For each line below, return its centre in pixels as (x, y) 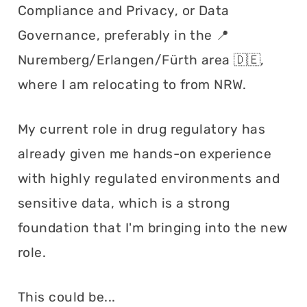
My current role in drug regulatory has (142, 129)
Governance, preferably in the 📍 (124, 35)
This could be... (67, 297)
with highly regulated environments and (149, 178)
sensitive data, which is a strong (124, 203)
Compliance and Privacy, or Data (124, 10)
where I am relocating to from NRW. (132, 84)
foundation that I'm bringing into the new (153, 228)
